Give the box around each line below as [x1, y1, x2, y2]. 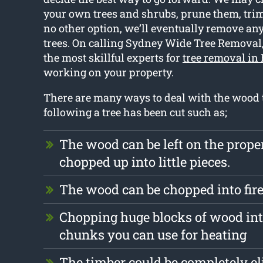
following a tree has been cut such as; [43, 105, 227, 120]
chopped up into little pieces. [59, 153, 230, 171]
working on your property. [43, 65, 174, 80]
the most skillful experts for [43, 50, 183, 65]
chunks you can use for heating [59, 226, 247, 244]
